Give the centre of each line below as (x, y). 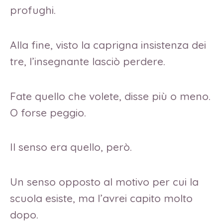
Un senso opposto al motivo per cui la (104, 182)
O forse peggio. (50, 112)
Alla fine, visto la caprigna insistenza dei (108, 45)
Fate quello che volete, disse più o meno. (110, 96)
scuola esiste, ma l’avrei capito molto (101, 198)
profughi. (34, 10)
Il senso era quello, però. (72, 147)
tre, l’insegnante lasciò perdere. (89, 61)
